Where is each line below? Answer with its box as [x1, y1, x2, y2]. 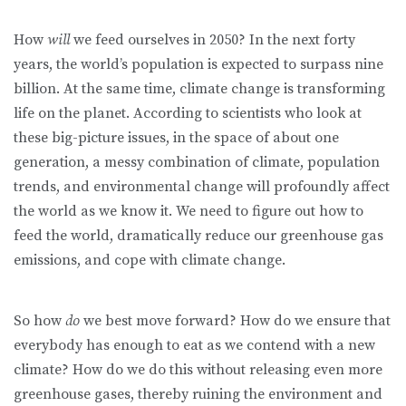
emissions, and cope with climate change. [14, 251, 285, 270]
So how [14, 312, 65, 331]
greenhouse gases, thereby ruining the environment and [14, 385, 382, 404]
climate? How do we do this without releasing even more [14, 361, 382, 380]
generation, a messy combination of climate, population [14, 153, 380, 172]
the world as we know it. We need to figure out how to [14, 202, 363, 221]
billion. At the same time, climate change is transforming [14, 80, 385, 99]
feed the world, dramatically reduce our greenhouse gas [14, 227, 383, 246]
